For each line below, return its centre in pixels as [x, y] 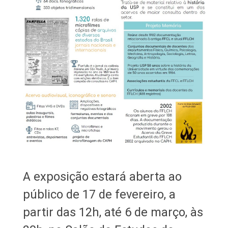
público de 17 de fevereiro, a [99, 195]
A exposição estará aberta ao [102, 177]
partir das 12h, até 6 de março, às [113, 212]
